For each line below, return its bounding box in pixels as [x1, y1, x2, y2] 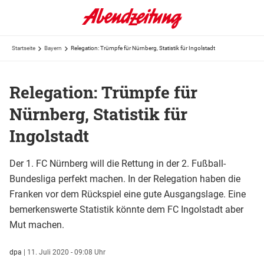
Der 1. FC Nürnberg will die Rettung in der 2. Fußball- [9, 157, 226, 169]
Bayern [44, 45, 62, 51]
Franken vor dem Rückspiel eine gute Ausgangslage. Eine [9, 188, 246, 200]
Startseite [12, 45, 35, 51]
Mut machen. [9, 219, 64, 230]
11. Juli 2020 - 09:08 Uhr [27, 247, 105, 256]
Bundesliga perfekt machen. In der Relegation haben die [9, 173, 240, 184]
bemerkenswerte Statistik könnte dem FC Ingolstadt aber [9, 203, 243, 215]
